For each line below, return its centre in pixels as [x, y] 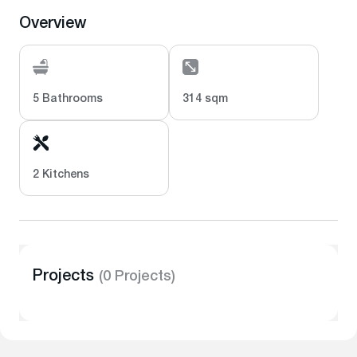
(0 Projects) [137, 277]
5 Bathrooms [68, 100]
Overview [53, 25]
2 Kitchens [61, 175]
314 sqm [205, 100]
